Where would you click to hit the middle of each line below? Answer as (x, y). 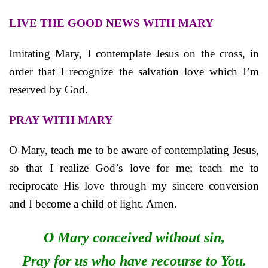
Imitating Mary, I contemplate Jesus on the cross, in (134, 53)
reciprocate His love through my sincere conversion (134, 186)
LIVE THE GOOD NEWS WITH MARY (111, 23)
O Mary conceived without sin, (134, 238)
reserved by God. (48, 89)
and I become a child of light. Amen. (93, 204)
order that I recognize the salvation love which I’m (134, 71)
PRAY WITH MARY (61, 120)
